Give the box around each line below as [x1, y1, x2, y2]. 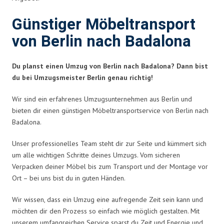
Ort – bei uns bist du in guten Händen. [12, 173, 125, 182]
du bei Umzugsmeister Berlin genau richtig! [12, 72, 153, 82]
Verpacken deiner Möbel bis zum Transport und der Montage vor [12, 161, 208, 171]
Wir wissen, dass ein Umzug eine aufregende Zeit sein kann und [12, 194, 203, 204]
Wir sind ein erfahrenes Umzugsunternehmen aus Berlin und [12, 94, 192, 103]
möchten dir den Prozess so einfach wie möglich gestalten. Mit [12, 206, 199, 215]
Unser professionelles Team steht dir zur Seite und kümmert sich [12, 138, 206, 148]
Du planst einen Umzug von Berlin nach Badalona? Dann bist [12, 61, 208, 70]
